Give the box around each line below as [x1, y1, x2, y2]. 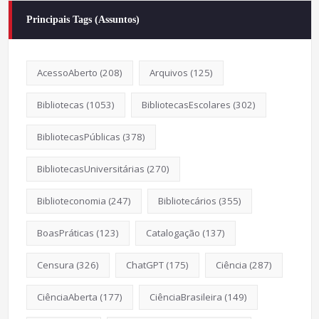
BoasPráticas [36, 226, 94, 239]
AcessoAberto [36, 66, 98, 79]
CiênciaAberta [36, 290, 98, 303]
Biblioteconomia [36, 194, 106, 207]
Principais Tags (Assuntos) [26, 14, 140, 25]
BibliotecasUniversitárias [36, 162, 145, 175]
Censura [36, 258, 74, 271]
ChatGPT [125, 258, 164, 271]
